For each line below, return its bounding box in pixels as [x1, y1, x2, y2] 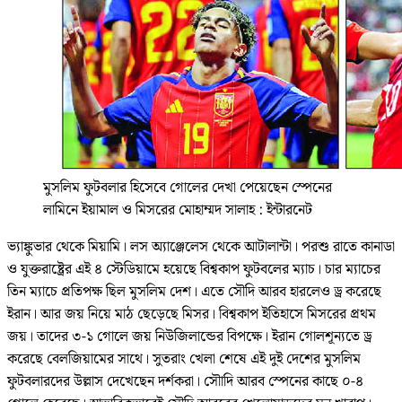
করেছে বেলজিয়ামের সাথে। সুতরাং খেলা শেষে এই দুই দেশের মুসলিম [7, 348, 361, 371]
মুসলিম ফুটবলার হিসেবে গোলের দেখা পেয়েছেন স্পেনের [43, 177, 332, 200]
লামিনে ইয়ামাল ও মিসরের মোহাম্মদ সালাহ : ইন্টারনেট [43, 199, 312, 223]
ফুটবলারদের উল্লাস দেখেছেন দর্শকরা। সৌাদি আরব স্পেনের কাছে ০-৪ [7, 371, 363, 394]
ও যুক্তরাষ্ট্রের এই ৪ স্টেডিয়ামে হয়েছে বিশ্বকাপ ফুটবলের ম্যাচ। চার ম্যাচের [7, 258, 380, 282]
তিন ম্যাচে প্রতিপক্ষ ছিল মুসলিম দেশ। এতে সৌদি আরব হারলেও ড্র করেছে [7, 281, 381, 304]
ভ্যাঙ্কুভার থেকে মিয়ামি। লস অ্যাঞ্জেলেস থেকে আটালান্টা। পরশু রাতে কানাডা [7, 236, 395, 259]
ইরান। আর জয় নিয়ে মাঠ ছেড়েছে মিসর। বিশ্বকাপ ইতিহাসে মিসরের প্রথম [7, 303, 376, 327]
